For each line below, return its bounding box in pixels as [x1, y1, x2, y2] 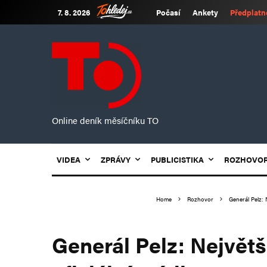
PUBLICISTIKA [151, 154, 204, 165]
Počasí [156, 7, 181, 18]
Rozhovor [187, 195, 213, 203]
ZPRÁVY [101, 154, 131, 165]
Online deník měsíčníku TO [52, 114, 159, 126]
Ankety [193, 7, 218, 18]
